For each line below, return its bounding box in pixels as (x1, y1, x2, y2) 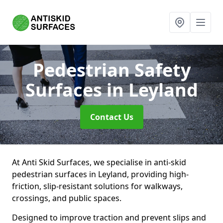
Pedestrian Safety (32, 58, 191, 82)
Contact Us (90, 111, 133, 122)
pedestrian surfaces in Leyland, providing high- (12, 169, 189, 180)
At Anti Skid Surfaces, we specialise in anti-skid (12, 157, 186, 168)
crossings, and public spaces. (12, 193, 121, 204)
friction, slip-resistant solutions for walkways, (12, 181, 183, 192)
